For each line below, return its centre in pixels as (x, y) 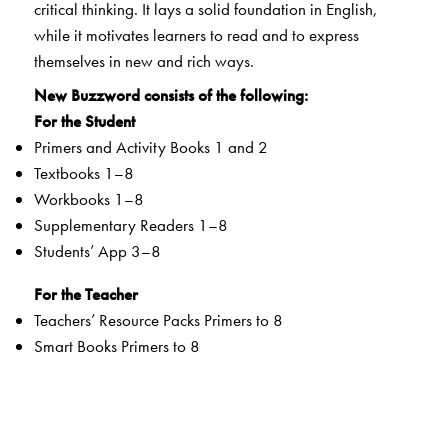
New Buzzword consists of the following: (170, 95)
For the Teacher (85, 294)
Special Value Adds (99, 415)
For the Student (84, 121)
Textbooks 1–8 (83, 173)
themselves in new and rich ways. (143, 60)
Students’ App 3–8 (97, 251)
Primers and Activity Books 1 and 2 (150, 147)
